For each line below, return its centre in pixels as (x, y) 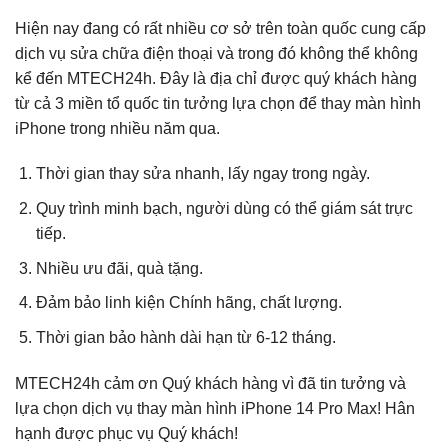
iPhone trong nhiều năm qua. (117, 128)
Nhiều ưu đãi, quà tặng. (119, 268)
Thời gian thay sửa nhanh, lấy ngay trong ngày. (202, 174)
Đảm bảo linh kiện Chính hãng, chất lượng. (188, 303)
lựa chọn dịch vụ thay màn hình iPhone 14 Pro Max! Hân (215, 408)
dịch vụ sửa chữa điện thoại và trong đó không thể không (216, 53)
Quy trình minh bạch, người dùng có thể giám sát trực (224, 208)
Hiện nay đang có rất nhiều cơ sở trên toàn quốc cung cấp (220, 28)
